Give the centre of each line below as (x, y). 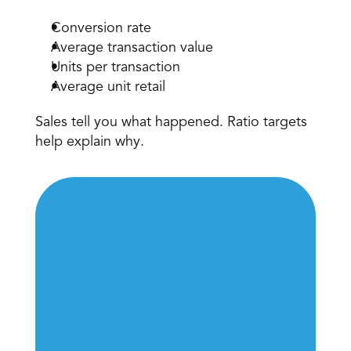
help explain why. (91, 142)
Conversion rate (103, 28)
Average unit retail (110, 87)
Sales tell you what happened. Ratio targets (171, 122)
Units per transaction (117, 67)
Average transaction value (134, 48)
